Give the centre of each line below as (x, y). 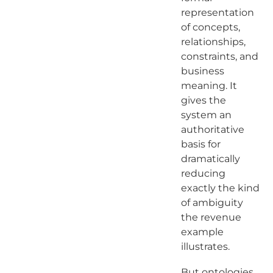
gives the (203, 100)
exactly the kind (220, 188)
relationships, (213, 41)
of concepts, (210, 27)
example (202, 232)
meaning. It (209, 85)
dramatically (210, 158)
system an (206, 115)
